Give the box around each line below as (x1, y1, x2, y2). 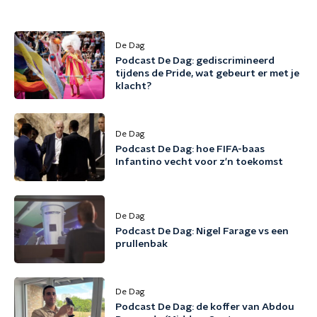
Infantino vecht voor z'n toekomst (115, 157, 283, 167)
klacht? (115, 81, 151, 91)
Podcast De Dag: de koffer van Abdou (115, 302, 294, 312)
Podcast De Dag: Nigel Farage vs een (115, 226, 289, 236)
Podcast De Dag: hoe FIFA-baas (115, 144, 265, 154)
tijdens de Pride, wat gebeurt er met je (115, 69, 299, 79)
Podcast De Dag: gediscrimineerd (115, 56, 275, 66)
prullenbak (115, 239, 168, 249)
